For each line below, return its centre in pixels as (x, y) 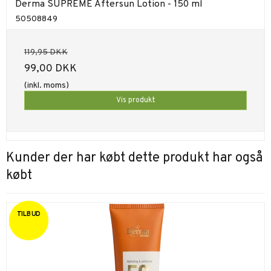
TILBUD (29, 214)
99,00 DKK (51, 69)
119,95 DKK (46, 53)
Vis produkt (135, 101)
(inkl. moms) (47, 86)
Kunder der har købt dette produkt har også (134, 158)
